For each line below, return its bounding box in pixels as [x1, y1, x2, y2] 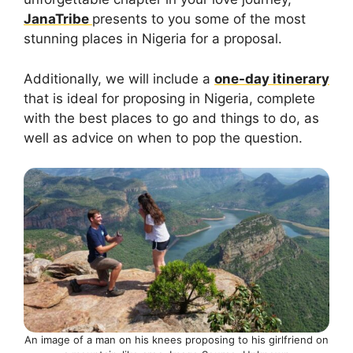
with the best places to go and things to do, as [24, 110, 319, 126]
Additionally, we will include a [24, 70, 214, 87]
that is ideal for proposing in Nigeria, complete [24, 90, 315, 106]
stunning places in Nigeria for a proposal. [24, 31, 282, 47]
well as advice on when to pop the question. [24, 129, 303, 146]
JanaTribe [24, 11, 92, 28]
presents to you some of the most [92, 11, 306, 28]
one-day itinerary [214, 70, 329, 87]
